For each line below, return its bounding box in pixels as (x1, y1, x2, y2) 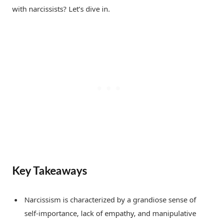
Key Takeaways (12, 165, 87, 177)
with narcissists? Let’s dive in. (12, 4, 110, 14)
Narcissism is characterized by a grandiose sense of (24, 194, 196, 204)
